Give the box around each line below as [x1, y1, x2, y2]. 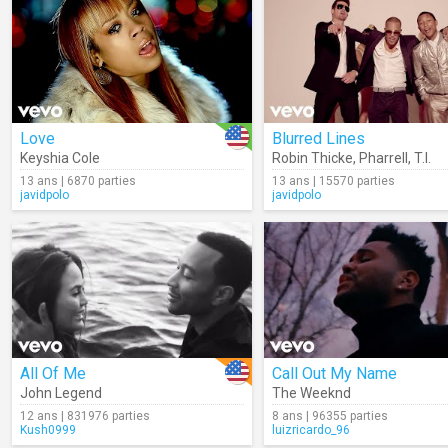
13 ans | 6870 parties [20, 174, 136, 188]
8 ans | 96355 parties [272, 409, 388, 423]
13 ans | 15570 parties [272, 174, 395, 188]
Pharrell [359, 150, 408, 166]
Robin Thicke [272, 150, 353, 166]
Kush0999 [20, 423, 76, 437]
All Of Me [20, 364, 86, 383]
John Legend [20, 385, 102, 401]
